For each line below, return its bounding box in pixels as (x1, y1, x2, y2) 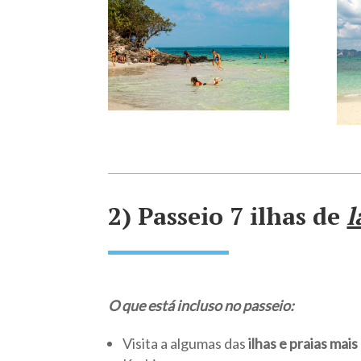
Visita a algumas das (122, 334, 249, 353)
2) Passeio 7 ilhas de (108, 199, 347, 232)
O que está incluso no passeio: (108, 297, 295, 315)
